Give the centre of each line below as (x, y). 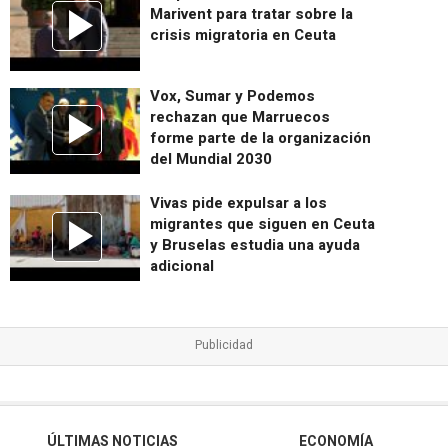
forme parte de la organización (260, 137)
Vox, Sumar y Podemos (232, 95)
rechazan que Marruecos (240, 116)
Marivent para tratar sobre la (251, 13)
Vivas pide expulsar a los (238, 202)
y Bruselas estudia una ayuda (255, 244)
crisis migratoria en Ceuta (243, 34)
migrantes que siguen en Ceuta (262, 223)
